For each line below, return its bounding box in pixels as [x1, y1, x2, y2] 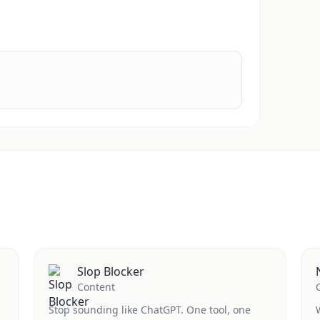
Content [76, 280, 115, 294]
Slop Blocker [76, 264, 144, 279]
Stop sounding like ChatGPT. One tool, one [48, 303, 251, 316]
